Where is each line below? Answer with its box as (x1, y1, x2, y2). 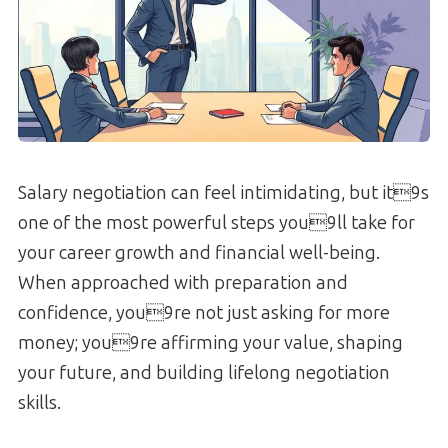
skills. (18, 391, 61, 414)
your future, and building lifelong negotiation (18, 361, 390, 384)
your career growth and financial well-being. (18, 241, 380, 264)
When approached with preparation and (18, 271, 348, 294)
